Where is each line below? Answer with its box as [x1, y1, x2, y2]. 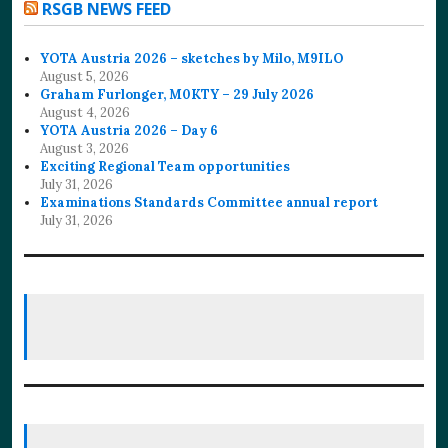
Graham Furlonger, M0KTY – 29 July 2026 [40, 85, 318, 103]
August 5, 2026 [40, 67, 130, 85]
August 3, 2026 [40, 139, 130, 157]
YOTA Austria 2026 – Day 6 [40, 121, 219, 139]
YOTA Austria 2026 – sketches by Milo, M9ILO [40, 49, 345, 67]
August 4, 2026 [40, 103, 131, 121]
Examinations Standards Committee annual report [40, 193, 379, 211]
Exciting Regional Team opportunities [40, 157, 291, 175]
